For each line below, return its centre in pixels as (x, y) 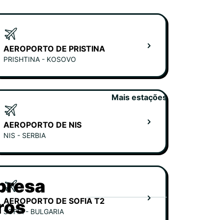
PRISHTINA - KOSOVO (40, 59)
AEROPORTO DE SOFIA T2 (54, 201)
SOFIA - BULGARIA (34, 211)
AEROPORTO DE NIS (42, 125)
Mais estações (139, 97)
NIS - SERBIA (25, 135)
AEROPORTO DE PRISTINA (54, 49)
